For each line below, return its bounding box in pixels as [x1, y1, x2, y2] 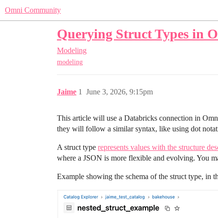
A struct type [57, 143, 98, 152]
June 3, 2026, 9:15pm [86, 88, 153, 96]
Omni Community [5, 6, 61, 14]
